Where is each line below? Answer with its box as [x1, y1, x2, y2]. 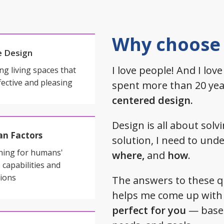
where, [112, 148, 147, 162]
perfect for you [112, 203, 186, 217]
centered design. [112, 93, 193, 107]
